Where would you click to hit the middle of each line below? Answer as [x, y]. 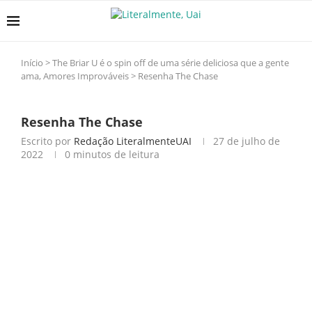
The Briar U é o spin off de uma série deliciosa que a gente [171, 63]
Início [32, 63]
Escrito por [47, 141]
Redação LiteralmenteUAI [133, 141]
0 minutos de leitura [112, 154]
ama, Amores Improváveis [75, 76]
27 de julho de [247, 141]
